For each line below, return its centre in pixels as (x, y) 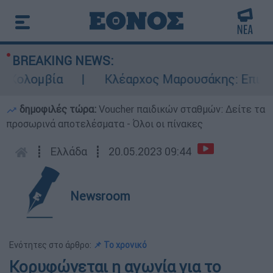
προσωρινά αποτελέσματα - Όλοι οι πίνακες (105, 124)
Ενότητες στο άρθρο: (51, 245)
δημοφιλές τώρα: (58, 109)
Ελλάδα (69, 151)
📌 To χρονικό (120, 245)
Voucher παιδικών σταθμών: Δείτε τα (182, 109)
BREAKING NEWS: (63, 61)
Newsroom (100, 196)
